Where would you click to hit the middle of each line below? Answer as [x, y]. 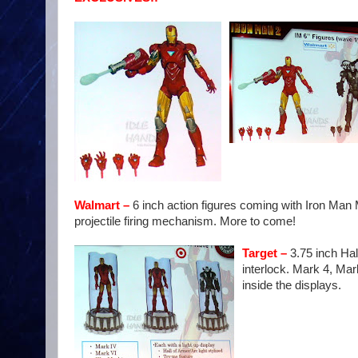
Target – [265, 254]
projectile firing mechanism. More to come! [185, 222]
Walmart [97, 206]
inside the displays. [292, 286]
